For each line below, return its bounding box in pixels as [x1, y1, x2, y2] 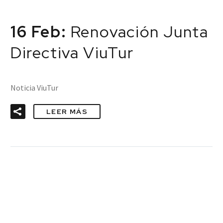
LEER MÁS [46, 107, 88, 116]
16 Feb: [10, 21, 71, 43]
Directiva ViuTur [10, 42, 134, 64]
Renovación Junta [70, 21, 209, 43]
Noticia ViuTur [10, 82, 58, 93]
